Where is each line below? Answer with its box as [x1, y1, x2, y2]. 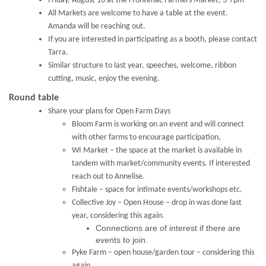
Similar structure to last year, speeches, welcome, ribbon [48, 61, 236, 70]
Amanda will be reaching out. [48, 21, 145, 31]
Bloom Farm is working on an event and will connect [72, 119, 244, 129]
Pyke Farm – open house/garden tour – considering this [72, 248, 254, 257]
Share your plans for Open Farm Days [48, 106, 170, 116]
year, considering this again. [72, 211, 164, 220]
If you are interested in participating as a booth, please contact [48, 34, 257, 44]
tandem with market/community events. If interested [72, 159, 250, 168]
